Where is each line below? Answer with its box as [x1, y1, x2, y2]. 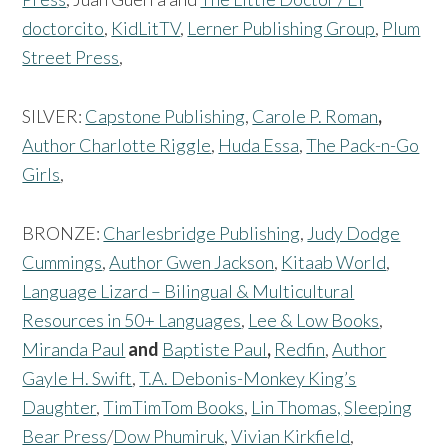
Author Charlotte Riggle [22, 134, 212, 157]
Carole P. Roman [252, 105, 379, 128]
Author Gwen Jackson [109, 251, 275, 274]
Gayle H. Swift [22, 367, 133, 390]
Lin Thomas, [251, 396, 342, 419]
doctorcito [22, 17, 105, 40]
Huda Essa [218, 134, 300, 157]
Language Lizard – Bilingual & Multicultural [22, 280, 355, 303]
